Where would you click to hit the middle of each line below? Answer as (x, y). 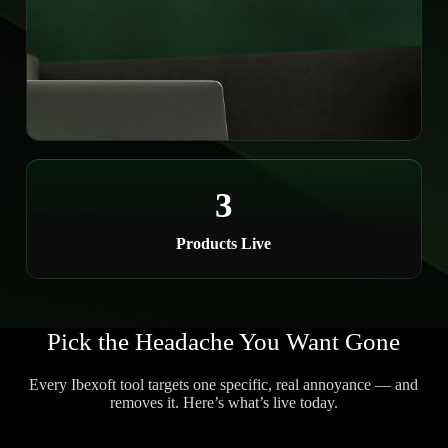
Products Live (224, 243)
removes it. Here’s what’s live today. (223, 402)
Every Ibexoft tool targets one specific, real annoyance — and (224, 384)
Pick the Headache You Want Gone (224, 341)
